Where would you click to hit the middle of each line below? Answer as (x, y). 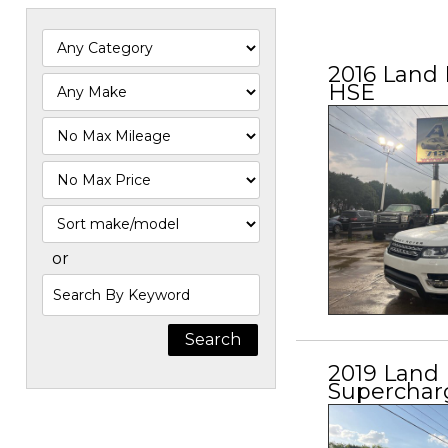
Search (69, 284)
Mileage (72, 151)
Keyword (77, 332)
